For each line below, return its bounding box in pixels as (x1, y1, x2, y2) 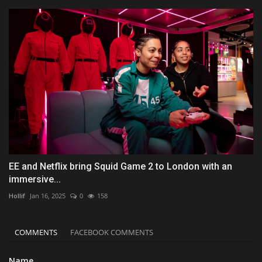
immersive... (9, 173, 61, 185)
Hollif (9, 191, 25, 200)
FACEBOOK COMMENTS (70, 226, 153, 237)
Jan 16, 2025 (30, 191, 65, 200)
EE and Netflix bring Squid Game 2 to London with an (9, 160, 232, 172)
